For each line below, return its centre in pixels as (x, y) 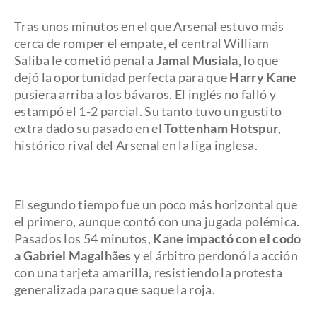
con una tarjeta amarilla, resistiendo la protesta (149, 272)
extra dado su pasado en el (90, 128)
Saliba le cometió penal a (85, 60)
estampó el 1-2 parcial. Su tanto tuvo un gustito (148, 111)
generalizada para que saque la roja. (115, 289)
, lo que (258, 60)
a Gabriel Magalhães (73, 255)
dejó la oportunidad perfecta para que (122, 77)
